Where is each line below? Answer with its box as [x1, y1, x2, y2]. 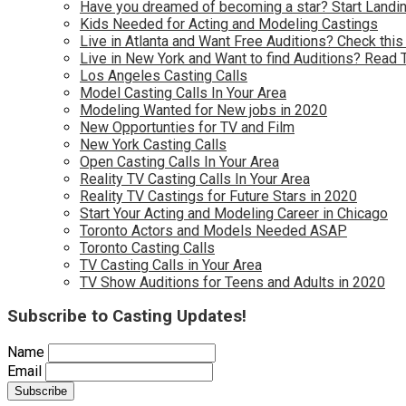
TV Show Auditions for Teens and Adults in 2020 [80, 274, 385, 291]
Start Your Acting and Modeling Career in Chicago [80, 205, 388, 222]
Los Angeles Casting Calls [80, 67, 247, 84]
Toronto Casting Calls [80, 239, 215, 256]
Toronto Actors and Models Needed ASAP [80, 222, 347, 239]
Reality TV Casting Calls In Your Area [80, 170, 310, 188]
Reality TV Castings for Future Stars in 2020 [80, 188, 357, 205]
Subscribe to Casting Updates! [7, 305, 246, 326]
